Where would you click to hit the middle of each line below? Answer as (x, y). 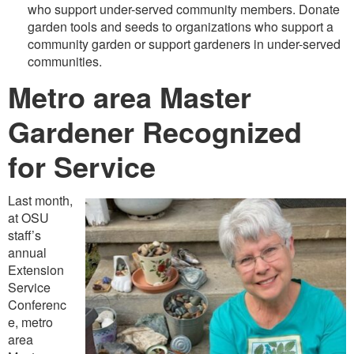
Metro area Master (130, 96)
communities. (65, 61)
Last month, (40, 200)
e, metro (30, 322)
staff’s (24, 235)
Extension (36, 269)
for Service (82, 166)
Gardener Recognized (155, 131)
